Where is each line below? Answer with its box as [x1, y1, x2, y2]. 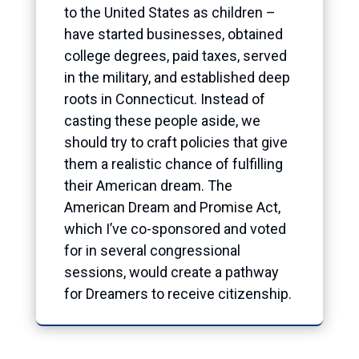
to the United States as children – [63, 3, 276, 21]
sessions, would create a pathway [63, 263, 279, 280]
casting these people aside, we [63, 111, 260, 129]
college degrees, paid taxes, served [63, 46, 287, 64]
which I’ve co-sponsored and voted [63, 220, 286, 237]
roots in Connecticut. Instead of [63, 90, 265, 107]
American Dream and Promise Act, [63, 198, 280, 216]
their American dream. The [63, 176, 232, 194]
